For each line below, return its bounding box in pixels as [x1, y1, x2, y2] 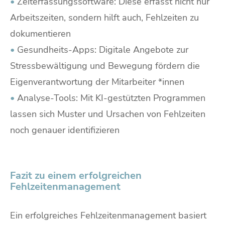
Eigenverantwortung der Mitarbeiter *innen [10, 75, 184, 88]
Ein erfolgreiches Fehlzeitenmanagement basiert [10, 209, 206, 221]
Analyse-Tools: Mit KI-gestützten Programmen [15, 91, 205, 104]
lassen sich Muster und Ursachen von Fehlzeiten [10, 107, 205, 120]
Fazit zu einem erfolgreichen [10, 168, 142, 182]
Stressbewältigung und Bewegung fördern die [10, 59, 200, 72]
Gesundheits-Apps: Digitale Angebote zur [15, 43, 188, 56]
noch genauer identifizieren [10, 124, 120, 136]
